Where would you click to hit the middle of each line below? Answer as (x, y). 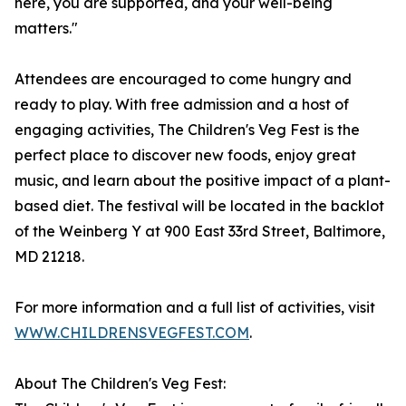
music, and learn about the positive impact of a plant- (203, 181)
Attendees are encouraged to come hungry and (183, 79)
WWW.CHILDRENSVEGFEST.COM (132, 333)
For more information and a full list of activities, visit (195, 308)
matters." (46, 29)
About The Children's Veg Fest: (120, 384)
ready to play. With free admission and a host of (182, 105)
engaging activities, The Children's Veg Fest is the (187, 130)
